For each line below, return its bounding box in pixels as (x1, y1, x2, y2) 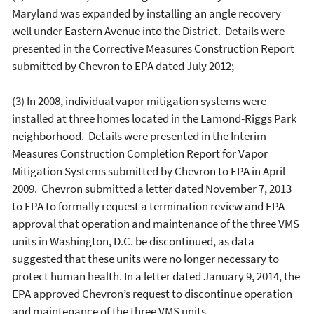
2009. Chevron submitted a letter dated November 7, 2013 (12, 181, 292, 196)
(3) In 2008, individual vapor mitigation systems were (12, 93, 266, 109)
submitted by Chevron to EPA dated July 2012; (12, 58, 234, 74)
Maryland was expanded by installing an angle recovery (12, 6, 281, 21)
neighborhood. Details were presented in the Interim (12, 128, 266, 144)
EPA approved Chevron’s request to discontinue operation (12, 286, 292, 301)
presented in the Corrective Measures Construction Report (12, 41, 294, 56)
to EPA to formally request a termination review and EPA (12, 198, 285, 214)
